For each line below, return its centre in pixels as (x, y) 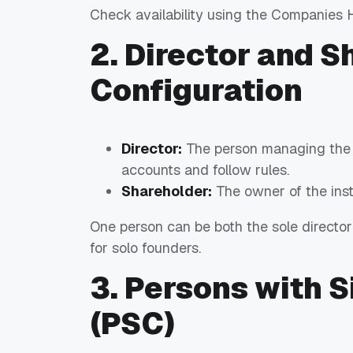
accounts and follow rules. (205, 170)
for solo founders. (145, 248)
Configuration (196, 91)
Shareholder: (167, 191)
